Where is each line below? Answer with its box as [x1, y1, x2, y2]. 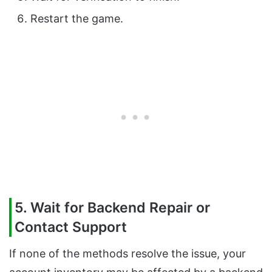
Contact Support [15, 219, 127, 236]
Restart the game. [30, 12, 123, 25]
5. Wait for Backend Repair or [15, 199, 210, 217]
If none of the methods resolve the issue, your [9, 246, 246, 260]
